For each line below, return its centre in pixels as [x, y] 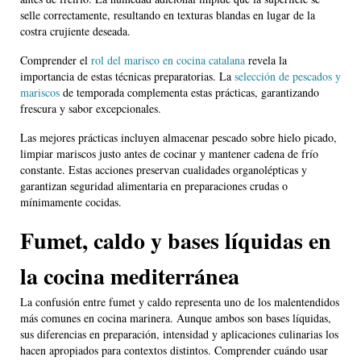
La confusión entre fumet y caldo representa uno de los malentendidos [180, 302]
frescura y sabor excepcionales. [91, 109]
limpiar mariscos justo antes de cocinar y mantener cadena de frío [169, 154]
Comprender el [56, 60]
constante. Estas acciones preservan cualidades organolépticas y [164, 170]
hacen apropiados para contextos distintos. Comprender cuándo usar [174, 351]
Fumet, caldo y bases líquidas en [176, 241]
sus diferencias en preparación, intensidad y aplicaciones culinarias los [179, 334]
